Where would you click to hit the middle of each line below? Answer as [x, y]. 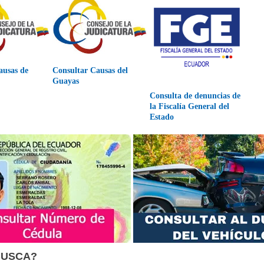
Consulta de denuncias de [195, 95]
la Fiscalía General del [190, 106]
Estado [162, 117]
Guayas [66, 81]
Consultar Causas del [90, 70]
